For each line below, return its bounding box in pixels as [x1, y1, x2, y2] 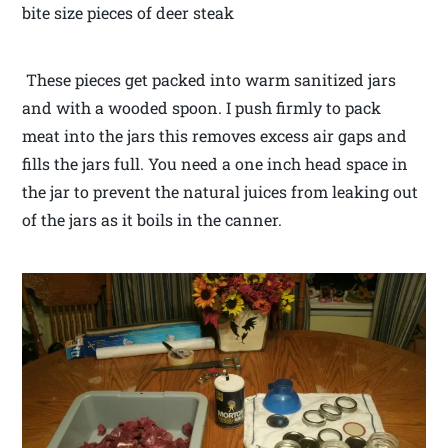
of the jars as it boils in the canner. [22, 209, 283, 231]
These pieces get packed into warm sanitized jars [22, 69, 397, 91]
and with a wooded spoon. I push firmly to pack [22, 97, 382, 119]
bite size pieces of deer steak [22, 2, 235, 24]
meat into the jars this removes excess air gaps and [22, 125, 408, 147]
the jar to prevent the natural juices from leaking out [22, 181, 419, 203]
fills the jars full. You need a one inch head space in [22, 153, 409, 175]
